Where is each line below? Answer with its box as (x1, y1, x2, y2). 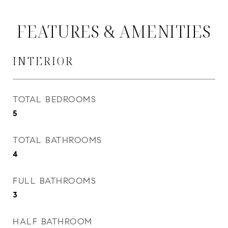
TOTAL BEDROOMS (13, 94, 96, 105)
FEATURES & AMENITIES (17, 20, 211, 42)
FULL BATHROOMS (13, 176, 96, 186)
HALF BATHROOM (13, 216, 93, 227)
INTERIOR (13, 54, 74, 68)
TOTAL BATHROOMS (13, 135, 102, 146)
